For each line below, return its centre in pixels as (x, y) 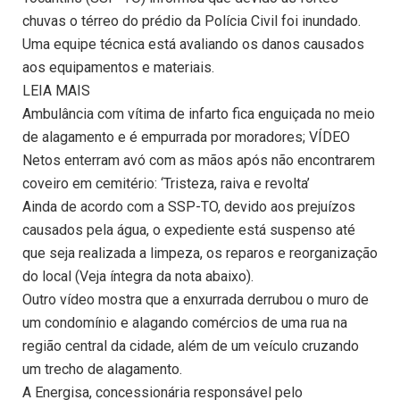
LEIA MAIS (56, 91)
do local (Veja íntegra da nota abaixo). (138, 277)
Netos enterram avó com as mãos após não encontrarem (199, 161)
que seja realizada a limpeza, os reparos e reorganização (200, 254)
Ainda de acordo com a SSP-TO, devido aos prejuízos (189, 207)
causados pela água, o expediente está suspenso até (189, 230)
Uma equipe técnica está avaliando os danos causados (193, 45)
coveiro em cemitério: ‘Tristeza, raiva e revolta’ (166, 184)
